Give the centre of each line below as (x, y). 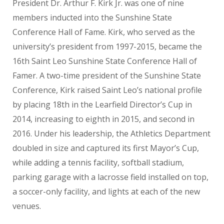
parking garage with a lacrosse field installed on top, (110, 177)
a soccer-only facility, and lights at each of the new (106, 191)
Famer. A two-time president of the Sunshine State (107, 75)
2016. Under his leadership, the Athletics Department (111, 133)
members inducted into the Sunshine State (92, 17)
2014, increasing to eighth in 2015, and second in (103, 119)
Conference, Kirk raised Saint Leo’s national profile (107, 90)
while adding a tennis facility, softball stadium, (98, 162)
